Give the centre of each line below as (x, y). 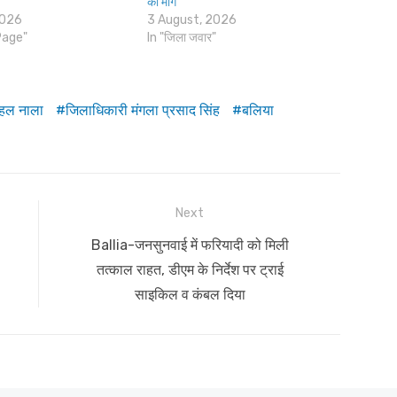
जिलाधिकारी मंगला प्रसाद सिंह (143, 111)
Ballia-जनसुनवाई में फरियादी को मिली (190, 245)
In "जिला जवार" (182, 38)
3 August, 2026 (192, 20)
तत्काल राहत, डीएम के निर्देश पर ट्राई (190, 270)
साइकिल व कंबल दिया (190, 295)
